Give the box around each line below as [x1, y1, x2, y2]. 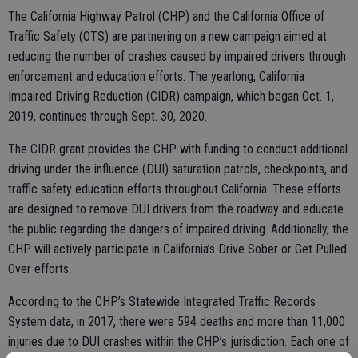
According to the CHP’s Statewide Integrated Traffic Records [8, 294, 316, 310]
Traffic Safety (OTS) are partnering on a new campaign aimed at [8, 29, 327, 45]
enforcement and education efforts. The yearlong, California [8, 69, 304, 85]
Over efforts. [8, 261, 71, 277]
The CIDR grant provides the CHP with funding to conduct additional [8, 141, 348, 157]
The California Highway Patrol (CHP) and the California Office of [8, 9, 324, 25]
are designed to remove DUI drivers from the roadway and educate [8, 201, 344, 217]
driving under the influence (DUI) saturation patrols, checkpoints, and [8, 161, 348, 177]
